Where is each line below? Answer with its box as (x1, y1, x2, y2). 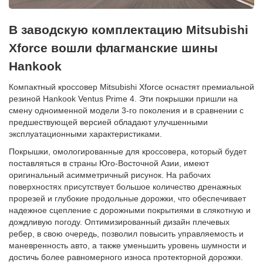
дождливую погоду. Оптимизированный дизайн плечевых (9, 217, 230, 227)
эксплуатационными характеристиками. (9, 129, 162, 139)
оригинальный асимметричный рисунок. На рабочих (9, 170, 211, 180)
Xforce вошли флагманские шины (9, 41, 218, 55)
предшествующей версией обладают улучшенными (9, 117, 208, 127)
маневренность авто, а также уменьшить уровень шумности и (9, 241, 247, 251)
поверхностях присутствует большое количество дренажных (9, 182, 241, 192)
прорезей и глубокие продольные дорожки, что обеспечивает (9, 194, 246, 204)
